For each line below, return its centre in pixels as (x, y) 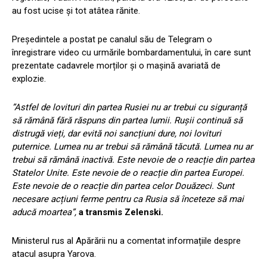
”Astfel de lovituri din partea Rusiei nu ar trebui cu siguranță (129, 108)
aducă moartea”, (44, 212)
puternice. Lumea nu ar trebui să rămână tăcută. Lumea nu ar (132, 147)
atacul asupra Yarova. (54, 254)
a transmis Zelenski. (121, 212)
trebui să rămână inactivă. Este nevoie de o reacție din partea (133, 160)
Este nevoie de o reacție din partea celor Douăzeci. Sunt (123, 186)
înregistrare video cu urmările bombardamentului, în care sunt (131, 53)
